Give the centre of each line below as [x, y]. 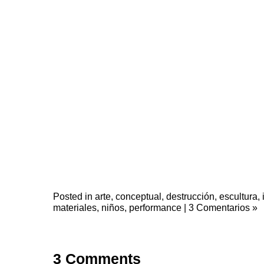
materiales [75, 207]
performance [155, 207]
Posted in [74, 196]
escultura [238, 196]
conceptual [138, 196]
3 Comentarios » [223, 207]
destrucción [190, 196]
